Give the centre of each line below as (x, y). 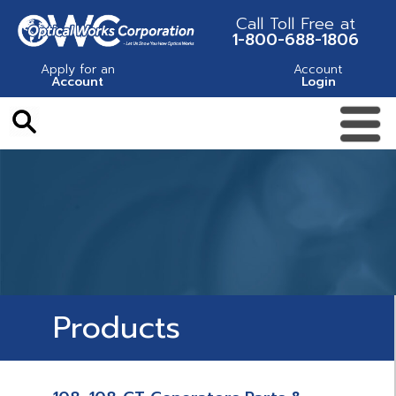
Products (117, 327)
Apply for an (77, 69)
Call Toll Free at (295, 23)
